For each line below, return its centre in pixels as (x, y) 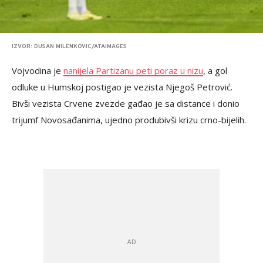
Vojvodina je (38, 71)
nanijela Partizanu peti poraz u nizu (133, 71)
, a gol (215, 71)
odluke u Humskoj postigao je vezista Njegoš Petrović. (122, 87)
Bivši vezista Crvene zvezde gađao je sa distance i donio (126, 104)
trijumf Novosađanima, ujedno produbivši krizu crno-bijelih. (129, 120)
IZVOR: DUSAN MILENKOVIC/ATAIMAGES (69, 47)
